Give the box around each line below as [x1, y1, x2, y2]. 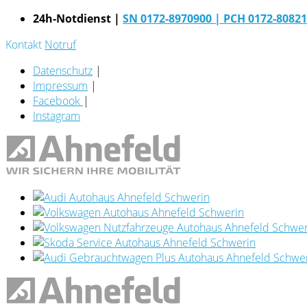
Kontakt [5, 37, 42, 52]
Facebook [33, 93, 83, 108]
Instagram [33, 108, 80, 123]
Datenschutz [33, 63, 93, 78]
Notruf [45, 37, 76, 52]
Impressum [33, 78, 88, 93]
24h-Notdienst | [33, 11, 123, 26]
